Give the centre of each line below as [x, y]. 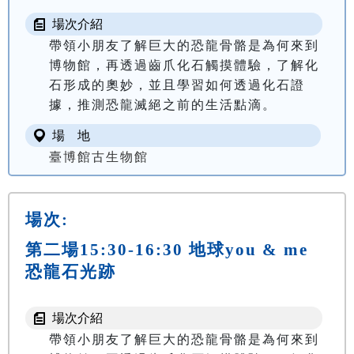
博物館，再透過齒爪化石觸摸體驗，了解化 [184, 66]
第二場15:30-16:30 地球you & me [167, 250]
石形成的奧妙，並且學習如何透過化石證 [177, 85]
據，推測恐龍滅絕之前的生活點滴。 [163, 105]
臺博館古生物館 [99, 157]
